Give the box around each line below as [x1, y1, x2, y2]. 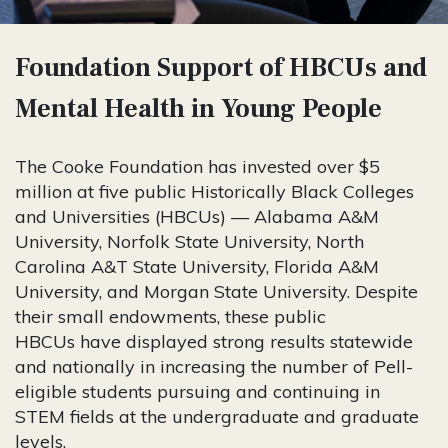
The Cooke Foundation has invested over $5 [15, 154, 380, 178]
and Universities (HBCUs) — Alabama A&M [15, 204, 379, 228]
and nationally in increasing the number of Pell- [15, 354, 413, 378]
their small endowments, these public [15, 304, 326, 328]
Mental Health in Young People [15, 91, 382, 126]
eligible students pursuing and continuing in [15, 379, 380, 403]
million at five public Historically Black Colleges [15, 179, 414, 203]
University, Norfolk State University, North [15, 229, 364, 253]
